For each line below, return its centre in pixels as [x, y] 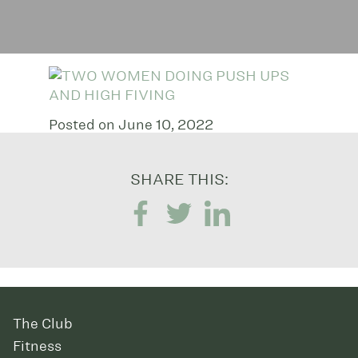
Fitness [37, 346]
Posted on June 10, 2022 [131, 124]
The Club [43, 324]
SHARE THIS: [179, 179]
